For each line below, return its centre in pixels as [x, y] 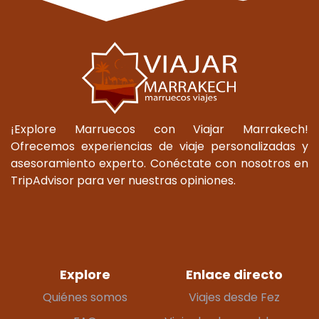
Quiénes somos [85, 298]
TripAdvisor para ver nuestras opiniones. [123, 181]
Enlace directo [234, 275]
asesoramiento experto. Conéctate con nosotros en [159, 164]
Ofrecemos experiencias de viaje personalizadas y [159, 147]
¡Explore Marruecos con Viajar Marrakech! [159, 130]
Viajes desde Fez [234, 298]
